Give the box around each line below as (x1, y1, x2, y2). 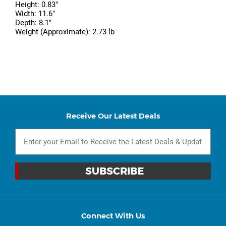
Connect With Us (81, 211, 145, 221)
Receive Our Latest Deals (66, 111, 160, 121)
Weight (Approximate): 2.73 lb (15, 27, 115, 37)
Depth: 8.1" (15, 18, 51, 28)
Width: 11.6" (15, 9, 55, 19)
